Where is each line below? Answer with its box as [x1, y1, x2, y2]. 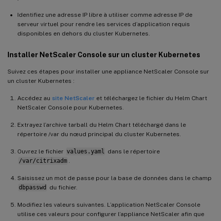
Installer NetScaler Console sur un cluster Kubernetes [7, 50, 200, 59]
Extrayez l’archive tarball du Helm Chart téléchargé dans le [17, 121, 186, 128]
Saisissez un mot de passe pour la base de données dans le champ [17, 174, 212, 182]
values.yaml [66, 147, 105, 155]
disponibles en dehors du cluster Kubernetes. [17, 30, 150, 37]
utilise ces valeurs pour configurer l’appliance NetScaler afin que [17, 210, 204, 218]
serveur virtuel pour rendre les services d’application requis [17, 20, 190, 28]
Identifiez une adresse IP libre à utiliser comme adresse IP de [17, 11, 192, 18]
